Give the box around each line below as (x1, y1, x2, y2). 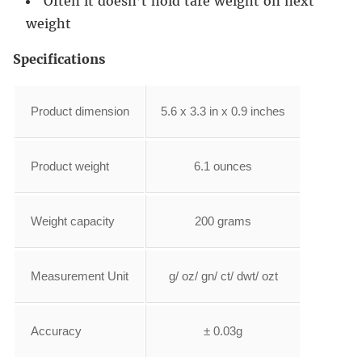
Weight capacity (31, 214, 115, 229)
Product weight (31, 159, 109, 174)
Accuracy (31, 324, 82, 339)
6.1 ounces (194, 159, 252, 174)
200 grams (195, 214, 251, 229)
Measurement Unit (31, 269, 128, 284)
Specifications (13, 51, 105, 68)
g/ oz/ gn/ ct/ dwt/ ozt (168, 269, 278, 284)
